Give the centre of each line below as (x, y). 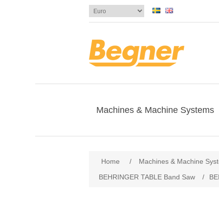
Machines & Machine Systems (155, 110)
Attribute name (112, 150)
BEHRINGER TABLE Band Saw (147, 177)
